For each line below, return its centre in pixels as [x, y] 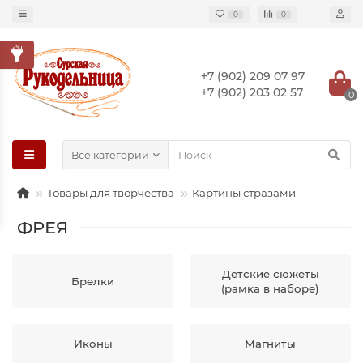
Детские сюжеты [270, 274]
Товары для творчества [111, 193]
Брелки [93, 281]
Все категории [110, 155]
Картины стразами [244, 193]
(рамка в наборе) [270, 288]
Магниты [270, 344]
